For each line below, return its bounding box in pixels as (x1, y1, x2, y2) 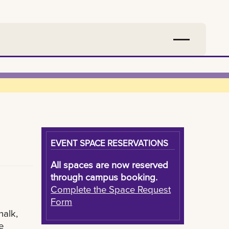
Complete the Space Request (51, 182, 171, 196)
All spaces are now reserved (51, 157, 169, 171)
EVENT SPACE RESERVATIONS (51, 136, 169, 149)
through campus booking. (51, 170, 158, 184)
